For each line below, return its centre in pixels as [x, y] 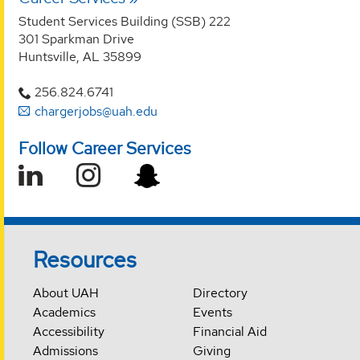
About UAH [66, 292]
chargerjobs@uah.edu [96, 112]
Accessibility [69, 331]
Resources [85, 259]
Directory [220, 292]
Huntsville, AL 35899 [80, 57]
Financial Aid [229, 331]
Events [212, 312]
